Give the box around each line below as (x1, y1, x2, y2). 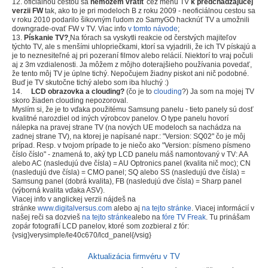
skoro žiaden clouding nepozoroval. (12, 96, 128, 105)
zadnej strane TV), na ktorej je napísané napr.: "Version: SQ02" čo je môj (12, 132, 245, 141)
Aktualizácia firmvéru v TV (88, 252, 180, 261)
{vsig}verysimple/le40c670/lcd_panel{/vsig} (12, 231, 151, 240)
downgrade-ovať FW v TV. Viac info (12, 25, 128, 33)
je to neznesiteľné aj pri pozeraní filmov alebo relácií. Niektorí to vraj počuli (12, 51, 253, 60)
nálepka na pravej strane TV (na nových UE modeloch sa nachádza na (12, 123, 241, 132)
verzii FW (12, 7, 43, 16)
